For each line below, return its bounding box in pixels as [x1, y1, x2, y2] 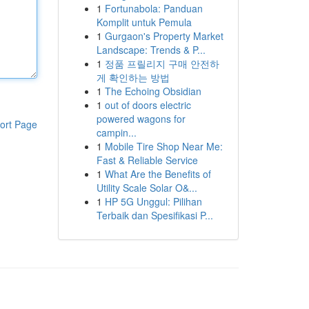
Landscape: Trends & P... [96, 43, 206, 57]
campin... [96, 126, 137, 139]
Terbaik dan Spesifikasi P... [96, 208, 213, 222]
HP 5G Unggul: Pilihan [104, 195, 202, 208]
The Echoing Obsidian [104, 84, 201, 98]
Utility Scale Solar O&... [96, 181, 197, 195]
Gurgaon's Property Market [104, 29, 223, 43]
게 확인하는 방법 [96, 70, 170, 84]
